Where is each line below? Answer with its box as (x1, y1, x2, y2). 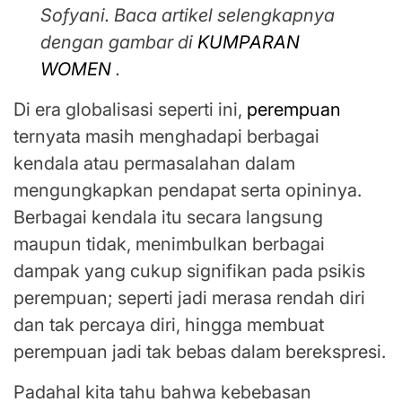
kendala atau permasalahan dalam (13, 153, 295, 175)
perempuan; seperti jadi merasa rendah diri (13, 287, 365, 310)
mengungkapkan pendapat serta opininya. (13, 179, 362, 202)
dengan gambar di (40, 31, 197, 54)
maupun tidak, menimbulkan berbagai (13, 233, 325, 256)
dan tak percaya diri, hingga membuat (13, 314, 324, 336)
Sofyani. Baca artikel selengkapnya (40, 4, 335, 27)
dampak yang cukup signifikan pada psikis (13, 260, 365, 283)
